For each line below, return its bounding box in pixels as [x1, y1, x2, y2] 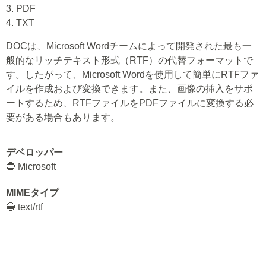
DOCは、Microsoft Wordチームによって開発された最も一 [6, 41, 252, 51]
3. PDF [6, 4, 36, 14]
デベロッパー [6, 147, 63, 157]
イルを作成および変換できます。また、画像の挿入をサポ [6, 84, 253, 94]
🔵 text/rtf [6, 202, 43, 212]
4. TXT [6, 18, 34, 28]
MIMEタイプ [6, 188, 59, 198]
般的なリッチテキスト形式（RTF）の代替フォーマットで [6, 55, 253, 65]
